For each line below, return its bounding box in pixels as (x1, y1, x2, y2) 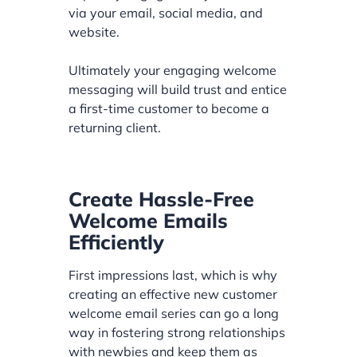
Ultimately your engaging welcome (69, 61, 277, 78)
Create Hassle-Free (69, 186, 255, 211)
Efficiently (69, 229, 165, 254)
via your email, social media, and (69, 4, 264, 21)
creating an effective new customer (69, 285, 278, 302)
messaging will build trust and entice (69, 80, 288, 97)
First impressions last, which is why (69, 266, 278, 283)
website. (69, 23, 120, 40)
